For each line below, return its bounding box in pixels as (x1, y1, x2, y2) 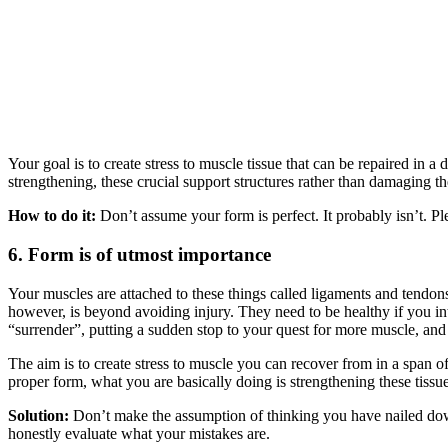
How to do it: (8, 207, 96, 225)
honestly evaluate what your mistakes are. (8, 424, 270, 442)
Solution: (8, 406, 69, 424)
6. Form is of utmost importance (8, 243, 271, 265)
